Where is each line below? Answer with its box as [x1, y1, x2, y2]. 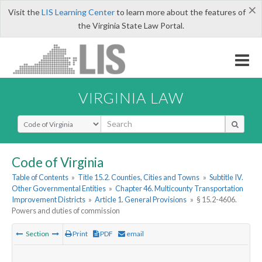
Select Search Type [17, 114, 88, 126]
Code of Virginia [12, 154, 104, 170]
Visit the [8, 7, 42, 17]
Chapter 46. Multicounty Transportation [115, 184, 244, 194]
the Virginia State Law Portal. [78, 20, 184, 30]
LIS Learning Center [41, 7, 115, 17]
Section [25, 229, 50, 239]
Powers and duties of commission [12, 206, 120, 216]
